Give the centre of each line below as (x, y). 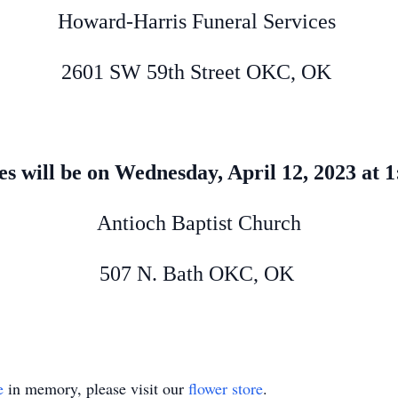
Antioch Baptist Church (199, 223)
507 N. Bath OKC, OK (199, 274)
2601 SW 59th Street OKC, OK (199, 72)
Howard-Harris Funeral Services (199, 21)
